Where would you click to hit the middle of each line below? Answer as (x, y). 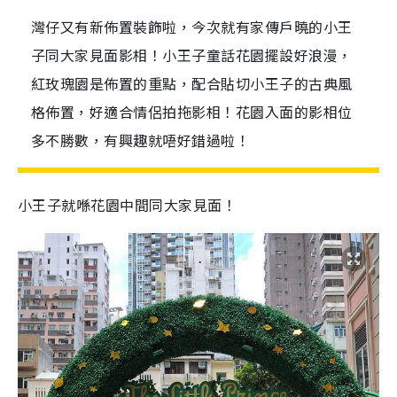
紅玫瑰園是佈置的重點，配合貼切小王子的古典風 (192, 83)
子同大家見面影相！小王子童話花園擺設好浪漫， (192, 55)
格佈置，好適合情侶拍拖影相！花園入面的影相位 (192, 112)
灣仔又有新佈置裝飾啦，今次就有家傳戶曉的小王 (192, 27)
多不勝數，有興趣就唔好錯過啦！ (141, 140)
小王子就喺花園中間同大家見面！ (128, 205)
